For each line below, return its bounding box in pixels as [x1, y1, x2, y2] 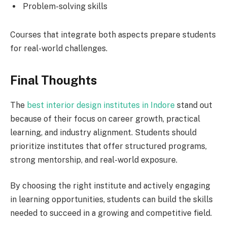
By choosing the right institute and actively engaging [10, 181, 210, 191]
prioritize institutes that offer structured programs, [10, 141, 207, 151]
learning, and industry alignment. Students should [10, 127, 197, 137]
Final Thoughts [10, 72, 97, 87]
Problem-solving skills [23, 2, 107, 11]
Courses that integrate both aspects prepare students [10, 29, 216, 40]
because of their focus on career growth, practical [10, 113, 200, 124]
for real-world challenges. [10, 43, 107, 53]
